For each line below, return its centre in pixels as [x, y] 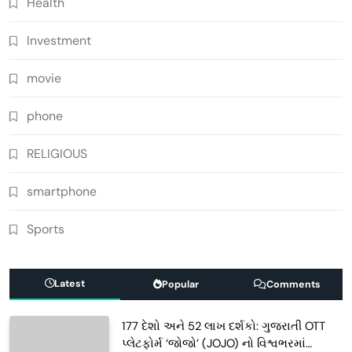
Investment [59, 40]
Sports [46, 229]
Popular [180, 284]
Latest [70, 283]
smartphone [62, 191]
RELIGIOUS [57, 153]
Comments [293, 284]
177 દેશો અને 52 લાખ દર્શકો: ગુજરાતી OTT [224, 326]
